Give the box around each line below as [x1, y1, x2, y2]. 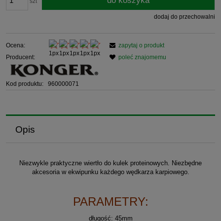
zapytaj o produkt [118, 41, 164, 49]
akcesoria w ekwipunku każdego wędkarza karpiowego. [32, 168, 189, 176]
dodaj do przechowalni [154, 13, 215, 20]
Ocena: [6, 41, 25, 49]
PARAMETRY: [73, 195, 148, 209]
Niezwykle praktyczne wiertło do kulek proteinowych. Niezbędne [19, 159, 202, 167]
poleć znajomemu [118, 53, 166, 61]
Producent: [6, 53, 35, 61]
